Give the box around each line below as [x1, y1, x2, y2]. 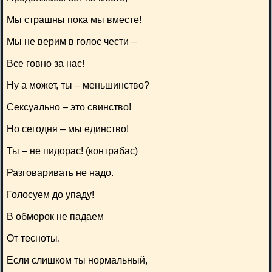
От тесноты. [7, 233, 60, 243]
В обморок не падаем [7, 211, 104, 222]
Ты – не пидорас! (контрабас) [7, 146, 138, 156]
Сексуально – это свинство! [7, 102, 131, 112]
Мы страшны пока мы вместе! [7, 15, 141, 25]
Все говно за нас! [7, 58, 84, 69]
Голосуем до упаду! [7, 189, 94, 200]
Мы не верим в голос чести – [7, 36, 137, 47]
